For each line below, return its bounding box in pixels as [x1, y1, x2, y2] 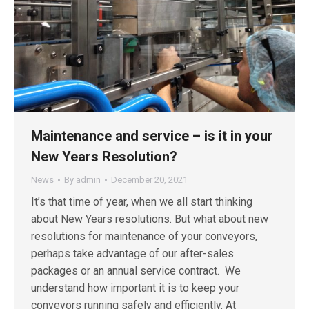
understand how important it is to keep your [31, 281, 239, 295]
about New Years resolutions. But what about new [31, 212, 268, 226]
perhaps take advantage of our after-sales [31, 246, 234, 260]
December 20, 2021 [111, 174, 188, 185]
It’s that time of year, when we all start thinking [31, 195, 252, 208]
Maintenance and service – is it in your [31, 127, 273, 144]
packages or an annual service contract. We [31, 263, 241, 277]
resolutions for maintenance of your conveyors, [31, 229, 257, 243]
